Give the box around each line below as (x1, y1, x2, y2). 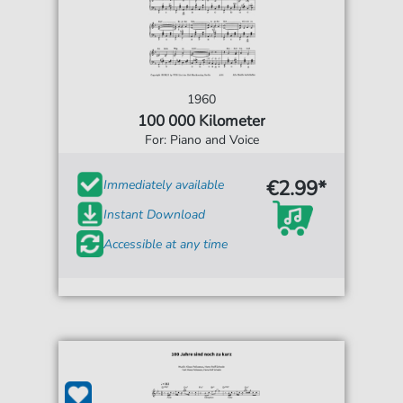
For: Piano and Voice (144, 131, 259, 149)
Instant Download (103, 205, 206, 223)
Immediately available (103, 175, 225, 193)
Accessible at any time (103, 235, 228, 253)
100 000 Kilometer (138, 111, 265, 132)
